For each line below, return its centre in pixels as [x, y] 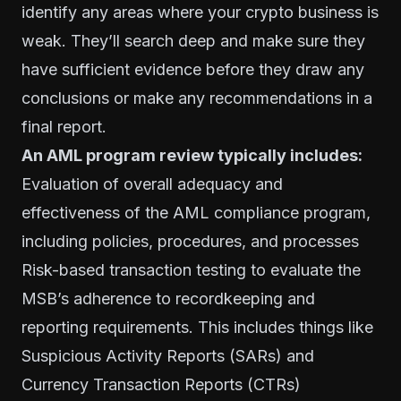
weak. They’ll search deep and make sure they [193, 41]
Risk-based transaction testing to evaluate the [191, 270]
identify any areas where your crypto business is [200, 13]
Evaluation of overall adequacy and [152, 184]
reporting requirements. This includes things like [197, 328]
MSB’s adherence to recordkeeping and [168, 299]
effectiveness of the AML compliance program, [196, 213]
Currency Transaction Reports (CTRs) [161, 385]
